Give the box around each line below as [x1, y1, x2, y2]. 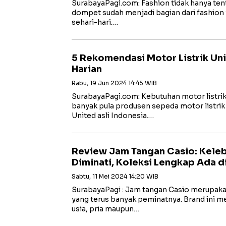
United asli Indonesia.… [72, 111, 154, 120]
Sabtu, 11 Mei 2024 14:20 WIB [72, 173, 158, 180]
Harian [72, 64, 102, 75]
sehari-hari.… [72, 18, 118, 27]
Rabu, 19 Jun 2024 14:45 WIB [72, 79, 157, 87]
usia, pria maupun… [72, 204, 139, 213]
